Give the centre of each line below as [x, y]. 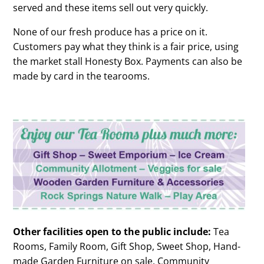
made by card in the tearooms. [81, 76]
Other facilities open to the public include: [112, 232]
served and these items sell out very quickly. [110, 8]
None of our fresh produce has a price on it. [110, 32]
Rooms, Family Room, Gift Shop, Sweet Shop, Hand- [126, 247]
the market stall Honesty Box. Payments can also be [127, 62]
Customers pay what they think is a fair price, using [126, 47]
